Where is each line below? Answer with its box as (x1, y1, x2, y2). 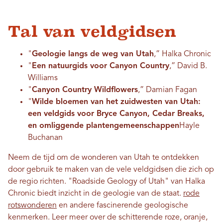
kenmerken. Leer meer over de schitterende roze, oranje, (8, 214, 208, 222)
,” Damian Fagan (138, 86, 197, 95)
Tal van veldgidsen (8, 22, 176, 41)
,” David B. (169, 62, 207, 71)
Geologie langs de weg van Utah (32, 50, 154, 59)
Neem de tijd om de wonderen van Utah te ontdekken (8, 154, 199, 162)
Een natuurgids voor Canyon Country (32, 62, 169, 71)
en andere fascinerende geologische (57, 202, 188, 210)
